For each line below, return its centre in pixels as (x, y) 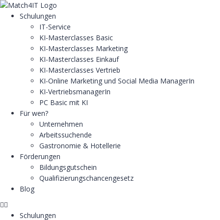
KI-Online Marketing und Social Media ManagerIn (117, 81)
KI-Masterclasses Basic (76, 38)
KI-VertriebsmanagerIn (75, 92)
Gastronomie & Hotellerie (80, 146)
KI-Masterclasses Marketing (83, 48)
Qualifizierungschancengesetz (86, 178)
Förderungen (40, 156)
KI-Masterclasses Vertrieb (80, 70)
